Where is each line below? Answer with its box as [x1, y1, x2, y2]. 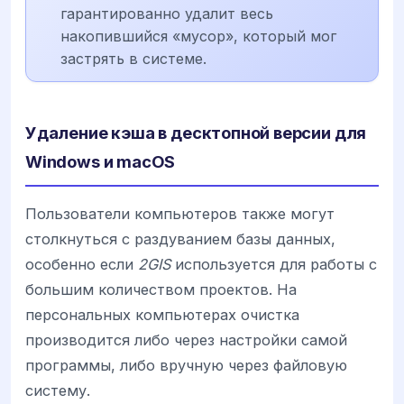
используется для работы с [170, 254, 377, 273]
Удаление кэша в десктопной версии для [25, 122, 367, 142]
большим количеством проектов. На [25, 280, 297, 298]
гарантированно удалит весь [60, 4, 273, 23]
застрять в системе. [60, 49, 207, 68]
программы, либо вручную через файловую [25, 355, 347, 374]
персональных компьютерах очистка [25, 305, 299, 324]
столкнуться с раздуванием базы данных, [25, 229, 335, 248]
